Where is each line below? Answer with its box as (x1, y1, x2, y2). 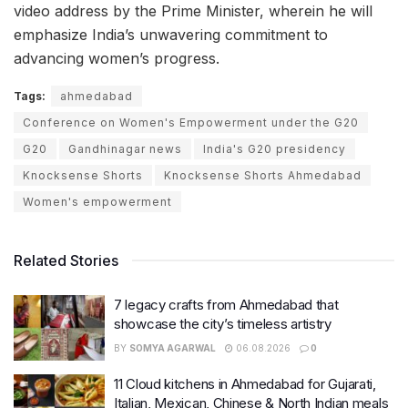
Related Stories (14, 251, 118, 270)
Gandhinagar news (68, 142, 182, 157)
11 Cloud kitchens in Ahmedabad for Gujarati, (114, 374, 376, 393)
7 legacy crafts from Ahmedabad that (114, 296, 339, 314)
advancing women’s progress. (14, 49, 219, 68)
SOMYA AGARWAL (129, 342, 216, 354)
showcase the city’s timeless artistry (114, 315, 331, 333)
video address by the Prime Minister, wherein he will (14, 2, 372, 21)
